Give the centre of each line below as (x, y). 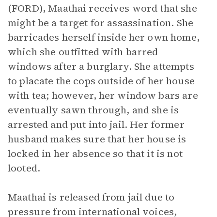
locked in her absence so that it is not (95, 154)
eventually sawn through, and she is (93, 110)
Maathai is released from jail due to (91, 197)
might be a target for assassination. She (101, 23)
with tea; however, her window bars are (103, 95)
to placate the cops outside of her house (101, 81)
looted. (25, 168)
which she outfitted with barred (83, 52)
